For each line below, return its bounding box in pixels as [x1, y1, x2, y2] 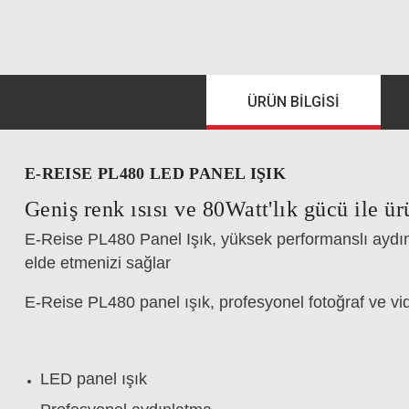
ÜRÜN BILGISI [247, 93, 340, 110]
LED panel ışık [40, 370, 147, 388]
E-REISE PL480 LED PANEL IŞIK [25, 164, 291, 183]
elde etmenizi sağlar [25, 254, 171, 272]
